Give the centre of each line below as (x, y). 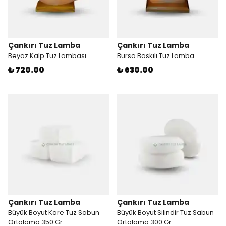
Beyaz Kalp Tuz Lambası (47, 56)
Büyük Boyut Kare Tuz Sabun (54, 213)
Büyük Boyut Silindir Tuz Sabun (165, 213)
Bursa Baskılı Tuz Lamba (156, 56)
